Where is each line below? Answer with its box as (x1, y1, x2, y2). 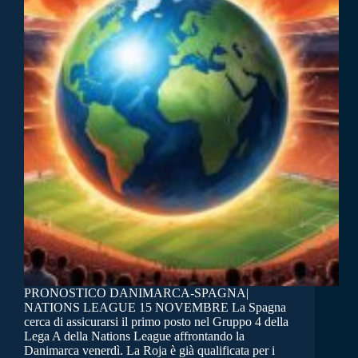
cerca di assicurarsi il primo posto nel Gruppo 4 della (24, 315, 288, 329)
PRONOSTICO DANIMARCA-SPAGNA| (24, 286, 249, 300)
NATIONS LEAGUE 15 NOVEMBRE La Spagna (24, 300, 286, 315)
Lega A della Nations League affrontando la (24, 329, 245, 344)
